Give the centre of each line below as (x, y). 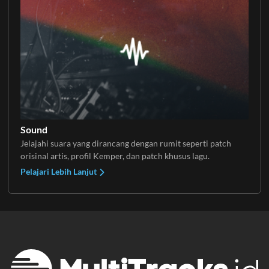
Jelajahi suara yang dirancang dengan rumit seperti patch (125, 143)
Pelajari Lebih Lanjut (59, 171)
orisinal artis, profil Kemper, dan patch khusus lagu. (115, 156)
